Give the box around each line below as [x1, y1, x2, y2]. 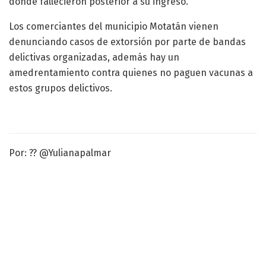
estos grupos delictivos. [9, 83, 112, 94]
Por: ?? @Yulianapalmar [9, 147, 111, 159]
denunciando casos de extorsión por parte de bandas [9, 36, 246, 48]
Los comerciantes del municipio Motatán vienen [9, 21, 218, 33]
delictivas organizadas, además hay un [9, 52, 179, 64]
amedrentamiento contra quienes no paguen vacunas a [9, 67, 253, 79]
